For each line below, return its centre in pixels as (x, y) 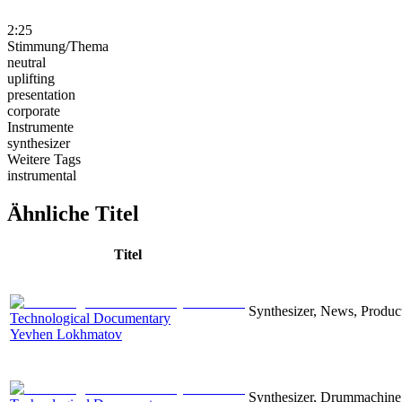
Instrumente (40, 127)
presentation (41, 94)
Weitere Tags (44, 159)
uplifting (31, 78)
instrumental (42, 175)
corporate (34, 110)
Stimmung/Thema (58, 46)
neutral (26, 62)
